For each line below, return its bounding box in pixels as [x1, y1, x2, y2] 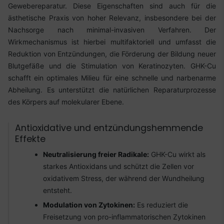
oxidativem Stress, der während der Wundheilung [43, 173, 204, 182]
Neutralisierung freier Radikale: [43, 149, 149, 158]
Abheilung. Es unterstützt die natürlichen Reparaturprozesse [8, 85, 216, 94]
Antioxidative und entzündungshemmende [15, 121, 203, 134]
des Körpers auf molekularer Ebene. [8, 97, 124, 106]
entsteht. [43, 185, 72, 194]
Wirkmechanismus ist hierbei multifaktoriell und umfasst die [8, 37, 216, 46]
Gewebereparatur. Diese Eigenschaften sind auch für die [8, 1, 216, 10]
